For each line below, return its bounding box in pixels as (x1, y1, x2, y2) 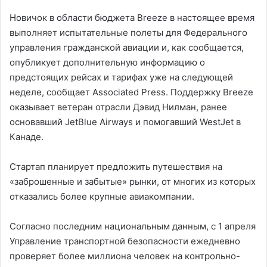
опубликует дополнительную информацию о (10, 56, 205, 68)
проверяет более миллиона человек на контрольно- (10, 250, 240, 262)
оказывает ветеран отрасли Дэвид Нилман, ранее (10, 101, 227, 113)
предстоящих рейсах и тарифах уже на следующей (10, 71, 233, 83)
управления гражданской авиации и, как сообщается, (10, 41, 244, 53)
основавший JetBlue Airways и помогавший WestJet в (10, 116, 241, 128)
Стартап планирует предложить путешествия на (10, 160, 222, 172)
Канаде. (10, 131, 44, 142)
